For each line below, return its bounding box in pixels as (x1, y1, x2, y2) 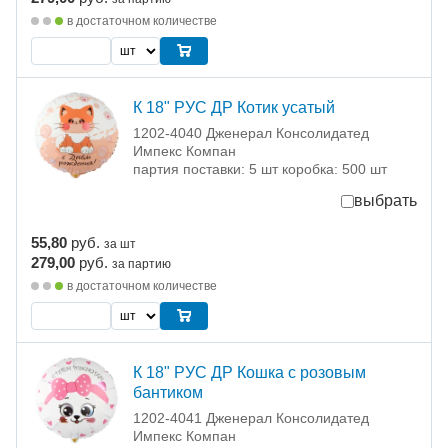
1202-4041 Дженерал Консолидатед (133, 410, 369, 427)
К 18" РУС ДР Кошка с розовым (133, 364, 366, 382)
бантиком (133, 384, 203, 402)
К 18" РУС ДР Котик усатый (133, 99, 335, 117)
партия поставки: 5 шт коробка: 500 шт (133, 161, 387, 178)
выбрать (354, 192, 417, 210)
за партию (112, 257, 171, 272)
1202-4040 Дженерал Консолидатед (133, 125, 369, 142)
